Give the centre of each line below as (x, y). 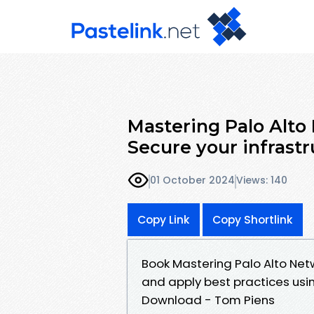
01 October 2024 (192, 180)
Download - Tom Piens (208, 300)
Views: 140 (262, 180)
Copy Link (164, 219)
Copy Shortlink (253, 219)
